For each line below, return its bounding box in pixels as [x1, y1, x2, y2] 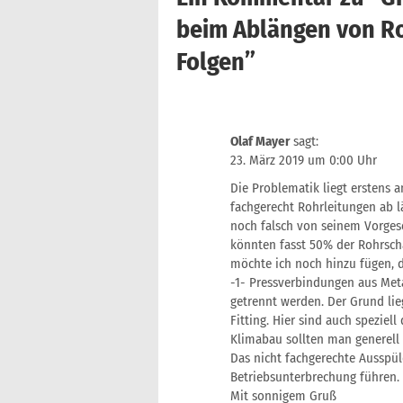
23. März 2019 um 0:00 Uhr [230, 152, 377, 168]
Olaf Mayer [230, 133, 290, 149]
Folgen [176, 47, 245, 76]
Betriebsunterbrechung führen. [230, 369, 399, 385]
